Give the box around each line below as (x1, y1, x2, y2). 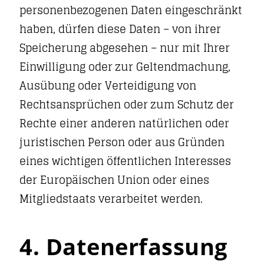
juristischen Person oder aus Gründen (19, 133, 225, 151)
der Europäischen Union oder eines (19, 170, 209, 189)
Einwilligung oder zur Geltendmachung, (19, 57, 230, 76)
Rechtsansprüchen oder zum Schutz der (19, 95, 234, 114)
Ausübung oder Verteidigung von (19, 76, 196, 95)
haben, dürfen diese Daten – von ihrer (19, 19, 221, 38)
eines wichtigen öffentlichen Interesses (19, 151, 231, 170)
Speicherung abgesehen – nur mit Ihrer (19, 38, 230, 57)
